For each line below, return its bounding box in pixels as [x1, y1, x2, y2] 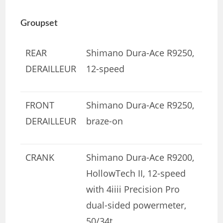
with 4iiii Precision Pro [86, 183, 180, 195]
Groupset [20, 18, 58, 28]
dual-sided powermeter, [86, 199, 187, 211]
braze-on [86, 114, 123, 127]
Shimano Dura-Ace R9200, [86, 151, 195, 163]
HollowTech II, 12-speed [86, 167, 186, 179]
